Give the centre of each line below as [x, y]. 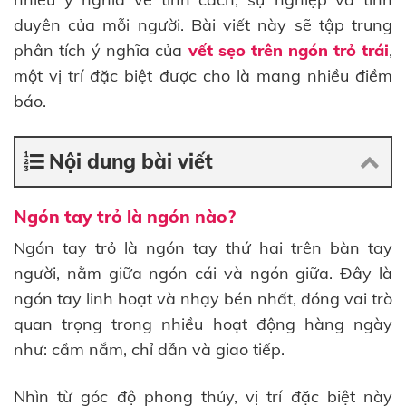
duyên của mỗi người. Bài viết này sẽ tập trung [203, 25]
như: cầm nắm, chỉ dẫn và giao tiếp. [149, 350]
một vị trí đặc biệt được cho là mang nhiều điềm [203, 76]
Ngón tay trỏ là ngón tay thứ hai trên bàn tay [203, 248]
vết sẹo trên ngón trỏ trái [286, 51]
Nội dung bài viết [131, 161]
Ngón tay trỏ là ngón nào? [125, 216]
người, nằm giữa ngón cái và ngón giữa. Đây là [203, 274]
